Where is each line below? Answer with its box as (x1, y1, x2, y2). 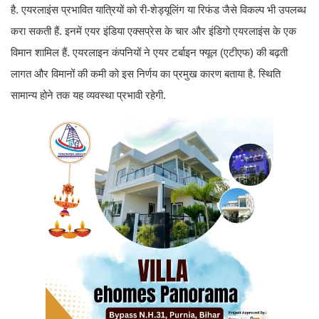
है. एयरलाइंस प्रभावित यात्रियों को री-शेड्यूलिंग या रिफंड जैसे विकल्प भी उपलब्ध (11, 4, 306, 16)
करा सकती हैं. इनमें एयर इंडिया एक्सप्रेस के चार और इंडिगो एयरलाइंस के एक (11, 25, 296, 38)
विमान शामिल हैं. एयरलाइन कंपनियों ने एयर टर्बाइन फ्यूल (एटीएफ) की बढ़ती (11, 46, 288, 59)
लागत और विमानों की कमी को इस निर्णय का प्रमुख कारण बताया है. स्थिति (11, 68, 281, 80)
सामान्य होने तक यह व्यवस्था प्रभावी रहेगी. (11, 89, 169, 102)
